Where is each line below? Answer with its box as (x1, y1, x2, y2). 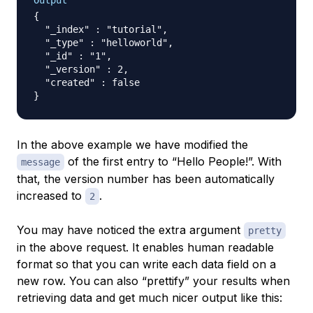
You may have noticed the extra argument (17, 223, 244, 237)
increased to (17, 189, 85, 203)
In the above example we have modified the (17, 138, 248, 152)
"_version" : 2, (34, 64, 129, 75)
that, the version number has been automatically (17, 172, 275, 186)
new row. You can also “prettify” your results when (17, 274, 290, 288)
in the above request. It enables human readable (17, 240, 274, 254)
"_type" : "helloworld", (34, 37, 173, 48)
